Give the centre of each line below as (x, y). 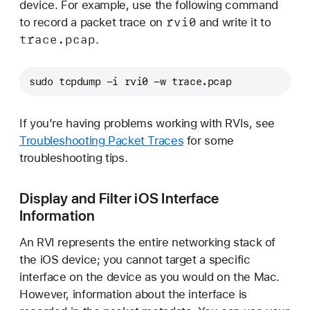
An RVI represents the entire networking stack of (148, 242)
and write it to (234, 22)
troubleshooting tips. (74, 157)
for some (209, 140)
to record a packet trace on (93, 22)
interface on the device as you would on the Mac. (150, 276)
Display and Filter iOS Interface (119, 199)
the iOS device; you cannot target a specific (135, 259)
